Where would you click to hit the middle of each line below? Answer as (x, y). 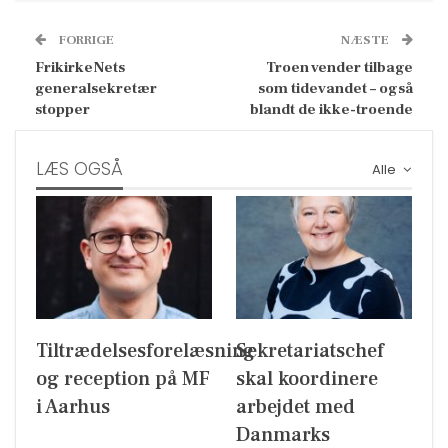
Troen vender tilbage (339, 67)
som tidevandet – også (335, 88)
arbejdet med (295, 407)
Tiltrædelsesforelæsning (145, 351)
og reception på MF (123, 379)
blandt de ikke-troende (331, 109)
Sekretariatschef (310, 351)
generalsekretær (96, 88)
